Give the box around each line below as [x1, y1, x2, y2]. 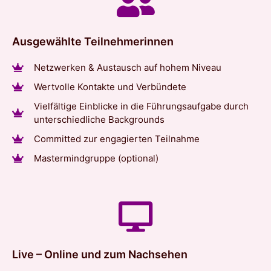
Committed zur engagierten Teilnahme [33, 132, 200, 145]
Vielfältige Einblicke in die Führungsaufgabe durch [33, 100, 249, 112]
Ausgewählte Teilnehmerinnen [12, 34, 174, 48]
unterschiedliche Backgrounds [33, 113, 165, 125]
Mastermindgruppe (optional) [33, 152, 158, 164]
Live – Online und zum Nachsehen [12, 247, 188, 261]
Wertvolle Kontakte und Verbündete [33, 80, 186, 93]
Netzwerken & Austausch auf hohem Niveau [33, 61, 221, 73]
